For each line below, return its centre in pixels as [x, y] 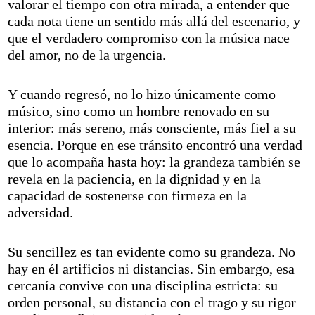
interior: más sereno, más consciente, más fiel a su [152, 128]
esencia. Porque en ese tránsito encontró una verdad [155, 145]
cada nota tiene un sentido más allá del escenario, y [154, 21]
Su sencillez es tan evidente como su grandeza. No [152, 252]
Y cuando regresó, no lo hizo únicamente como [142, 95]
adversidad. [41, 213]
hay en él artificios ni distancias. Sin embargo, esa [152, 269]
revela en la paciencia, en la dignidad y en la [135, 179]
